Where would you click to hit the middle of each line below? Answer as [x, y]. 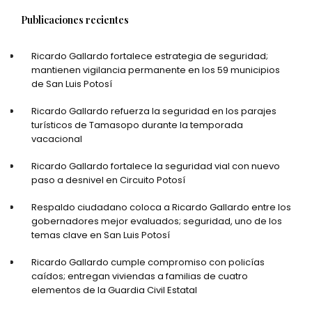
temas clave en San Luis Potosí [101, 235]
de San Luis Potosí [72, 84]
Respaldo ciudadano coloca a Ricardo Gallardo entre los [161, 207]
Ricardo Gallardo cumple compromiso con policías [148, 262]
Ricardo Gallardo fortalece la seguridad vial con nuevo [156, 166]
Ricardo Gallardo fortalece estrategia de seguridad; [150, 56]
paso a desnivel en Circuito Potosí [108, 180]
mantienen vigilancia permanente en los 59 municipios [156, 70]
